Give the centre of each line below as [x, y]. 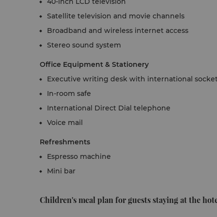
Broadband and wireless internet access [118, 31]
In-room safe [69, 93]
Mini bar [61, 171]
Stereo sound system [84, 45]
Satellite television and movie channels [116, 16]
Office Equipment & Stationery [94, 64]
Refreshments [65, 142]
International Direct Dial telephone [109, 108]
